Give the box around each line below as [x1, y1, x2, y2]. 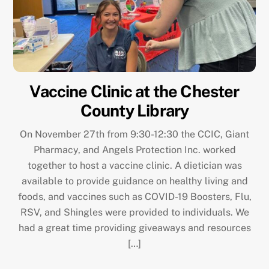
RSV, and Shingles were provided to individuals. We [20, 206, 249, 218]
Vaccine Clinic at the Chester [29, 82, 240, 101]
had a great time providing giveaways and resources [18, 222, 251, 234]
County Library [80, 101, 189, 121]
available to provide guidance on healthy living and [21, 175, 248, 187]
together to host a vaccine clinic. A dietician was [27, 159, 242, 171]
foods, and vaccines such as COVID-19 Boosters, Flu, [17, 190, 252, 202]
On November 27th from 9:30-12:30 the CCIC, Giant [20, 128, 249, 140]
